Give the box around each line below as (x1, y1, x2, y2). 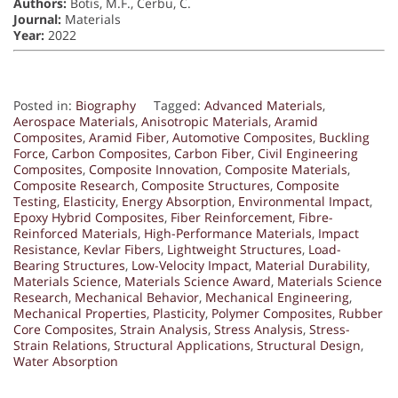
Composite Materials (225, 161, 347, 179)
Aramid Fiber (89, 129, 166, 147)
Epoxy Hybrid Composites (13, 209, 164, 227)
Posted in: (13, 97, 76, 115)
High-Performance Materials (144, 225, 312, 243)
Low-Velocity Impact (131, 257, 249, 275)
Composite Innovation (89, 161, 219, 179)
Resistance (13, 241, 77, 259)
